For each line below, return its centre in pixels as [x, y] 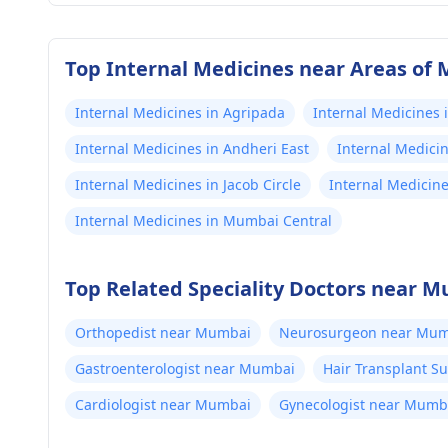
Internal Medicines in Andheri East [192, 148]
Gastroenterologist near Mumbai [185, 368]
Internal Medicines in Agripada [180, 112]
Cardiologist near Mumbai [163, 404]
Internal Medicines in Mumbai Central [203, 220]
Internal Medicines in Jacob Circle [188, 184]
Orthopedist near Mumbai [163, 332]
